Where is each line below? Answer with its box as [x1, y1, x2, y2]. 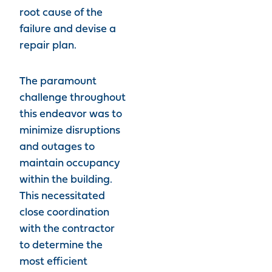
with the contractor [19, 223, 115, 235]
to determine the [19, 240, 103, 251]
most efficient [19, 256, 87, 268]
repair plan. [19, 40, 76, 52]
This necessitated [19, 191, 105, 202]
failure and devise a [19, 24, 116, 35]
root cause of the [19, 7, 103, 19]
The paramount [19, 76, 97, 87]
